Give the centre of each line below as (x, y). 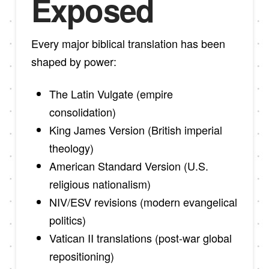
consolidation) (82, 111)
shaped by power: (74, 62)
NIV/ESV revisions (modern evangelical (143, 201)
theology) (71, 147)
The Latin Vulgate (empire (111, 93)
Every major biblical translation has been (128, 44)
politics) (67, 219)
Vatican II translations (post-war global (140, 237)
